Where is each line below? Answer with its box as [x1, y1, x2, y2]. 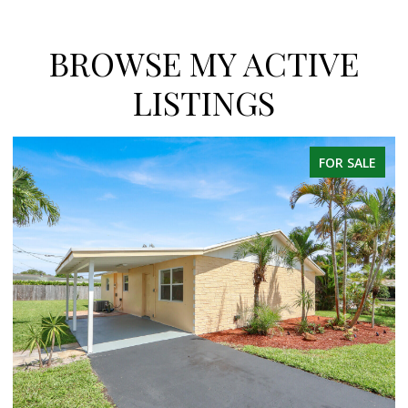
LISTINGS [133, 79, 275, 124]
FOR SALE [319, 153, 376, 171]
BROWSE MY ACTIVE [49, 40, 359, 85]
